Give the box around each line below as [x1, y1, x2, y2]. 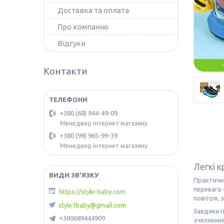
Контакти [43, 65, 87, 76]
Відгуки [57, 39, 85, 47]
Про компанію [57, 22, 108, 31]
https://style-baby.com [59, 187, 125, 195]
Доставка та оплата [57, 6, 129, 14]
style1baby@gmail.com [58, 201, 126, 209]
